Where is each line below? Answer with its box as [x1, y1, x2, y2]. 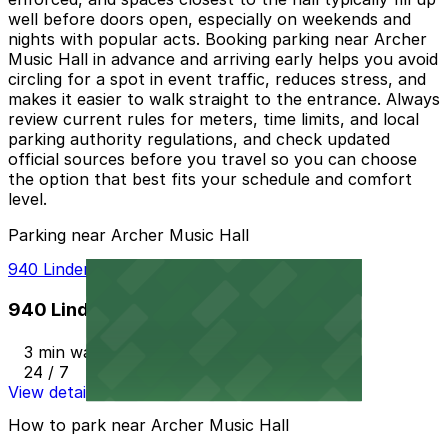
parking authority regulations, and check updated [8, 129, 390, 150]
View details [8, 381, 98, 402]
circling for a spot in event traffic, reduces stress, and [8, 69, 426, 90]
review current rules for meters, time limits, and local [8, 109, 419, 130]
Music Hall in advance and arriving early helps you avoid [8, 49, 438, 70]
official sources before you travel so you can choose [8, 149, 417, 170]
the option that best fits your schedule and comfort [8, 169, 412, 190]
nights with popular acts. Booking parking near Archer [8, 29, 427, 50]
